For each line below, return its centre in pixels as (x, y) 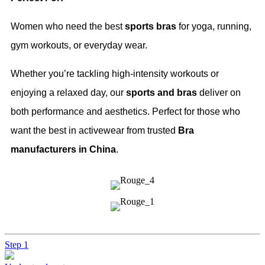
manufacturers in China (63, 150)
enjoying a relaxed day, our (68, 93)
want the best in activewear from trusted (94, 131)
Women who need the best (68, 27)
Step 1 (17, 245)
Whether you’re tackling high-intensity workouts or (115, 74)
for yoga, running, (214, 27)
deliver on (219, 93)
